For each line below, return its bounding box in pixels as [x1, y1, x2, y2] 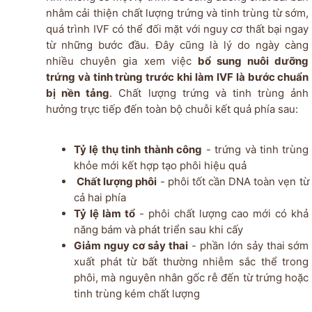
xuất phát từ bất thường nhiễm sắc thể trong [73, 255, 309, 269]
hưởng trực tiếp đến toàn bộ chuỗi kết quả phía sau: [45, 102, 298, 116]
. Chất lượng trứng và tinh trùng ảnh [109, 86, 309, 100]
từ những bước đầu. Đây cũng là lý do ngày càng [45, 38, 309, 52]
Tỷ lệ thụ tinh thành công [73, 143, 203, 157]
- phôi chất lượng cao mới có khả [135, 207, 309, 221]
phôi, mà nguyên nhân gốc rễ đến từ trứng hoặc [73, 271, 309, 285]
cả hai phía [73, 191, 126, 205]
